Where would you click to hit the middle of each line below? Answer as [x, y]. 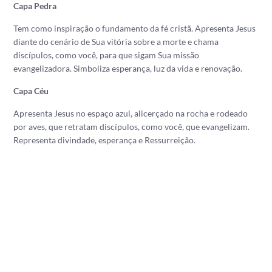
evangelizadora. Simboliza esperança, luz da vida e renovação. [128, 68]
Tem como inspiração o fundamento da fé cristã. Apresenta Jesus [135, 28]
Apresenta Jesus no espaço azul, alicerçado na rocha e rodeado [131, 113]
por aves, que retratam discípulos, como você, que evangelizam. [132, 127]
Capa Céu [31, 91]
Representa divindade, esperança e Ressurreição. [105, 140]
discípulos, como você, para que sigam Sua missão [107, 55]
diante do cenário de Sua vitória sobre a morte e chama [116, 42]
